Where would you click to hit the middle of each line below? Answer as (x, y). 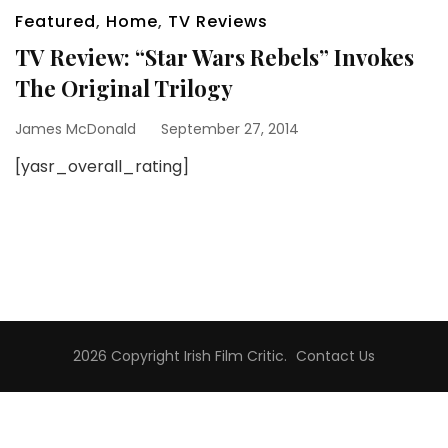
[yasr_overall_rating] (102, 166)
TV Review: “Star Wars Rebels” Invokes (214, 57)
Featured (55, 21)
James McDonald (75, 129)
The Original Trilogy (124, 88)
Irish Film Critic (234, 356)
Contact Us (335, 356)
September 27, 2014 (230, 129)
